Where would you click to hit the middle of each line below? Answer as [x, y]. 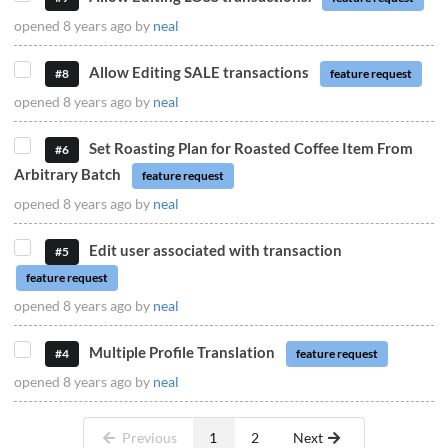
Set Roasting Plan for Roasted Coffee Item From [251, 148]
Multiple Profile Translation [182, 351]
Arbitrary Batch [67, 174]
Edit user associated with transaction [216, 250]
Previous [149, 437]
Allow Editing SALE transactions [199, 72]
